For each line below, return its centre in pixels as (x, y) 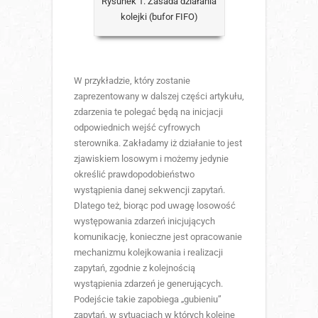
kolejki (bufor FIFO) (159, 16)
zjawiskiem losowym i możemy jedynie (151, 158)
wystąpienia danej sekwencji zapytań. (149, 190)
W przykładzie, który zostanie (132, 80)
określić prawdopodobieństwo (134, 174)
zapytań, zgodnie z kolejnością (135, 268)
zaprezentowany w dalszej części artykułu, (159, 96)
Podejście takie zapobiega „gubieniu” (148, 299)
